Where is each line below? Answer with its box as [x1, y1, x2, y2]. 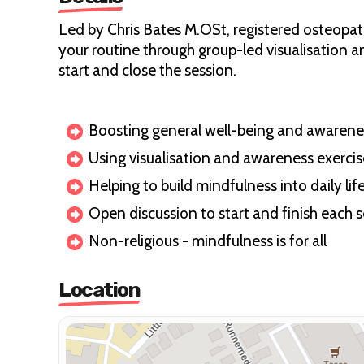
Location [58, 278, 140, 301]
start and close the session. [58, 61, 236, 80]
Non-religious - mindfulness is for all [89, 232, 327, 250]
